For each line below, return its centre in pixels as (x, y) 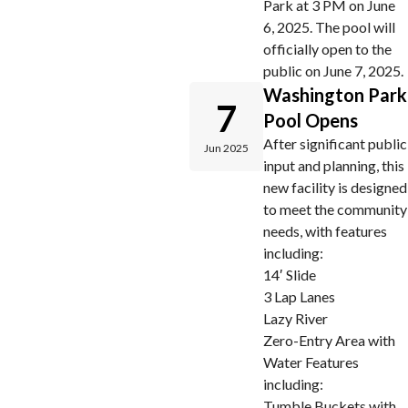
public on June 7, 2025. (333, 71)
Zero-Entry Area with (329, 340)
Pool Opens (311, 120)
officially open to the (327, 49)
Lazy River (296, 318)
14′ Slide (290, 275)
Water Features (311, 362)
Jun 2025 (226, 148)
